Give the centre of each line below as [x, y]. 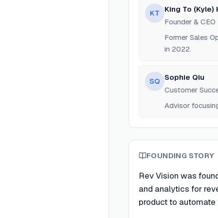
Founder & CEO [190, 22]
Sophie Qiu [184, 77]
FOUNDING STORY [181, 155]
